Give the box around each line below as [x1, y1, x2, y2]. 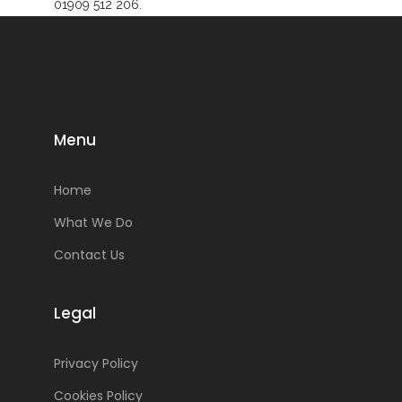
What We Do [53, 214, 133, 232]
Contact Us [53, 246, 125, 264]
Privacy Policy [53, 354, 138, 372]
